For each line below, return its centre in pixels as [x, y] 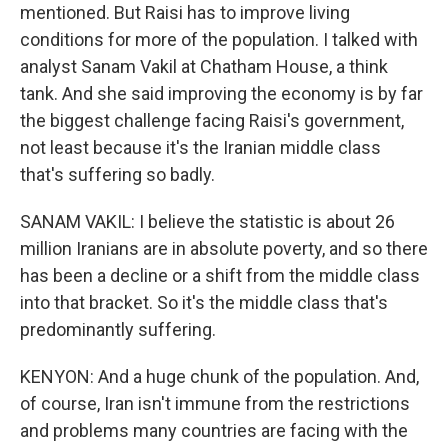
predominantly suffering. [118, 329]
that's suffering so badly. [117, 174]
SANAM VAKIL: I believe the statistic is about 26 [207, 221]
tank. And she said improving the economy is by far [221, 93]
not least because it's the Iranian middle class [200, 147]
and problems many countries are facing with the [214, 430]
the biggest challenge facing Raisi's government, [212, 120]
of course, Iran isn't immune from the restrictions [215, 403]
